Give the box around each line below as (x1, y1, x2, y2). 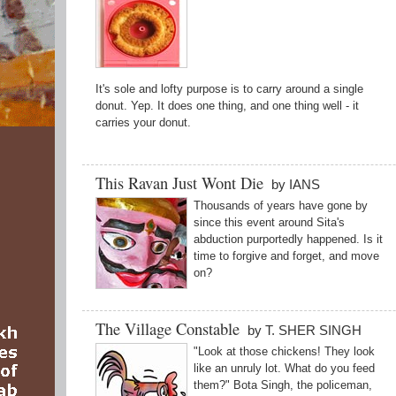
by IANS (271, 177, 320, 192)
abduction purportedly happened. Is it (194, 232, 383, 246)
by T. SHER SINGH (247, 323, 362, 338)
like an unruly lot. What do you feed (194, 362, 375, 375)
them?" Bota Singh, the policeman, (194, 378, 372, 392)
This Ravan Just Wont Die (95, 171, 268, 194)
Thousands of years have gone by (194, 199, 368, 212)
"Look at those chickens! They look (194, 345, 375, 358)
